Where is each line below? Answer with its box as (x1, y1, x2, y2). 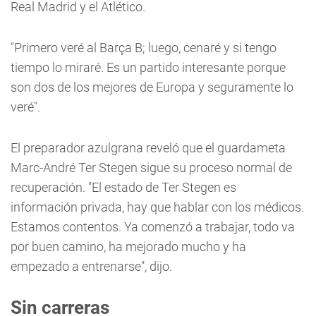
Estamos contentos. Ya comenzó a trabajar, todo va (11, 219, 295, 234)
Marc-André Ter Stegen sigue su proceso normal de (11, 160, 292, 175)
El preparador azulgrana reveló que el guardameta (11, 140, 286, 155)
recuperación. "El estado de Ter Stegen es (11, 180, 236, 195)
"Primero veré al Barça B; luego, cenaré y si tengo (11, 40, 276, 55)
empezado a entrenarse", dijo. (11, 259, 172, 274)
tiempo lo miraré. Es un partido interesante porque (11, 60, 286, 75)
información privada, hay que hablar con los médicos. (11, 200, 304, 214)
